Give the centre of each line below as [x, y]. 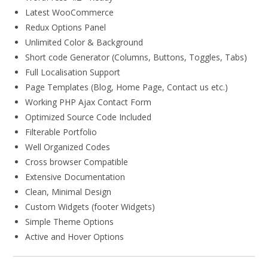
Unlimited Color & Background [84, 42]
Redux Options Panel [66, 28]
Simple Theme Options [70, 222]
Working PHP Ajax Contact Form [89, 102]
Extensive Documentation [75, 177]
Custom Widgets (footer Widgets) [90, 207]
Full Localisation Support [73, 72]
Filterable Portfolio [61, 132]
